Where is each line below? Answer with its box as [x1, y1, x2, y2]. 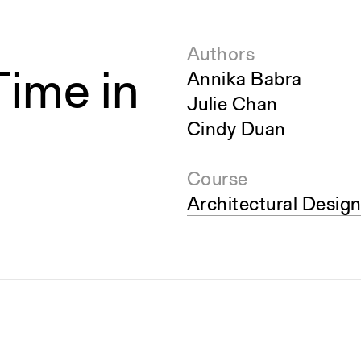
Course [186, 171, 248, 190]
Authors [186, 46, 255, 65]
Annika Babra [186, 71, 302, 90]
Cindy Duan [186, 121, 286, 140]
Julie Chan [186, 96, 278, 115]
